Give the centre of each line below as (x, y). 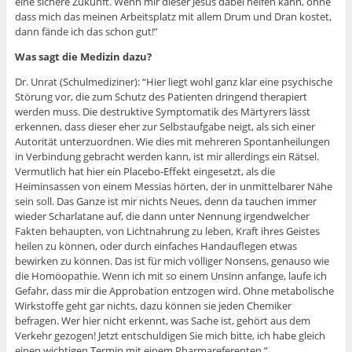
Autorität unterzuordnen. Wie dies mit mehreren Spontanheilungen (172, 142)
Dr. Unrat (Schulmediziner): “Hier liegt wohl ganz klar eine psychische (173, 82)
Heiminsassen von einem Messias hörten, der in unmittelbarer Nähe (173, 187)
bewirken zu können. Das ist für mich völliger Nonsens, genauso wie (172, 261)
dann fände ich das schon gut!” (86, 32)
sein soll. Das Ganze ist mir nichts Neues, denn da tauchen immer (165, 202)
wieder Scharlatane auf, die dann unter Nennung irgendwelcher (162, 216)
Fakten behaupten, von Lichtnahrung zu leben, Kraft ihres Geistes (167, 231)
